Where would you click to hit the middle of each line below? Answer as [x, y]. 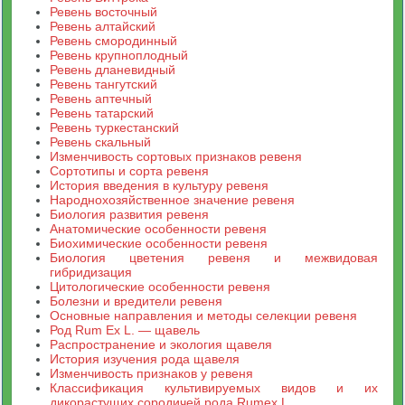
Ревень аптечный [101, 99]
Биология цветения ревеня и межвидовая [214, 258]
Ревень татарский [102, 113]
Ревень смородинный [114, 41]
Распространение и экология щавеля [161, 344]
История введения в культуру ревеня [160, 185]
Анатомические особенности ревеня [159, 229]
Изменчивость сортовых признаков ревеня [176, 156]
